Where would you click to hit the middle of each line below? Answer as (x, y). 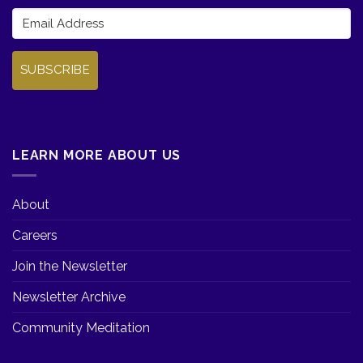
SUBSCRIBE (56, 69)
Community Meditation (81, 327)
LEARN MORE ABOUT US (97, 155)
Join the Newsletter (70, 266)
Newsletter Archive (69, 297)
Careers (35, 235)
